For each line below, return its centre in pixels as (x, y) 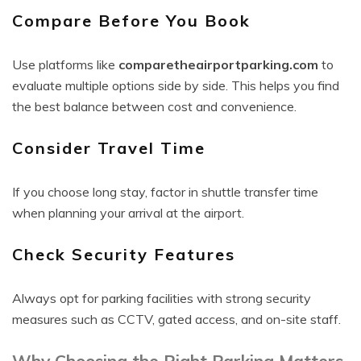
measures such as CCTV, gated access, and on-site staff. (176, 319)
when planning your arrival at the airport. (128, 213)
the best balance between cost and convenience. (154, 106)
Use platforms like (65, 64)
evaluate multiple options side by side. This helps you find (176, 85)
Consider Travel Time (109, 148)
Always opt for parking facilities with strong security (162, 298)
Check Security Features (124, 254)
